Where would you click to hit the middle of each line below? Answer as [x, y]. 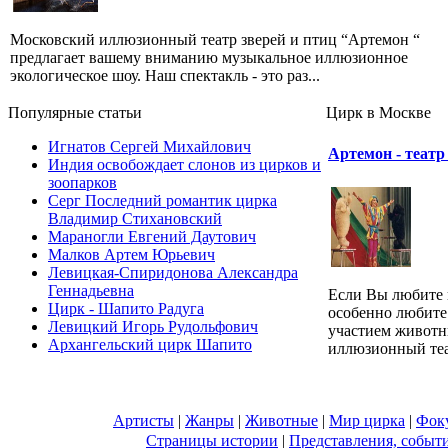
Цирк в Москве [378, 112]
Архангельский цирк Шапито [150, 344]
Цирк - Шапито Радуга [126, 308]
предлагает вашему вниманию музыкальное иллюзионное [209, 58]
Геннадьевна [91, 290]
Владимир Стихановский [135, 218]
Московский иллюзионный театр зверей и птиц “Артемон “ [215, 40]
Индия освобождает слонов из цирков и [184, 164]
